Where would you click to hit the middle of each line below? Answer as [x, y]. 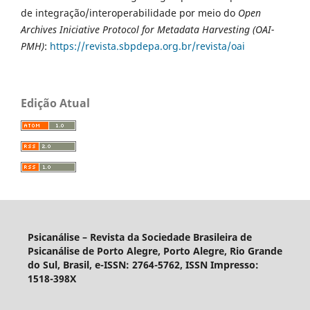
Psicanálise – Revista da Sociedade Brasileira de [139, 237]
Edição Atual [55, 103]
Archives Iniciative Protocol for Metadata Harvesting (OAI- [147, 30]
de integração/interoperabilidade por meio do [129, 13]
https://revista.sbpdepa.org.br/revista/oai [147, 46]
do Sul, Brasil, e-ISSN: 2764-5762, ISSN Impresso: [143, 265]
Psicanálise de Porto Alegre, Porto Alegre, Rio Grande [155, 251]
